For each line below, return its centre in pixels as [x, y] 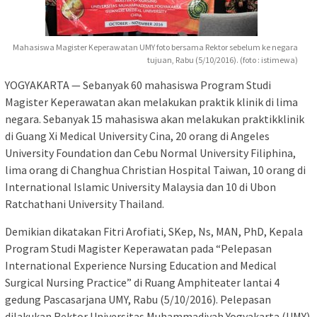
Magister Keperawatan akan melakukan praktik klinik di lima [151, 102]
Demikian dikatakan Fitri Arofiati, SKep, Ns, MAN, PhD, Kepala [154, 232]
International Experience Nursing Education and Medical [141, 266]
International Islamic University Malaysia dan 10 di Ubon [140, 187]
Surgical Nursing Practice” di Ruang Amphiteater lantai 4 [142, 283]
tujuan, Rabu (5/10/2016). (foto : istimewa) [223, 60]
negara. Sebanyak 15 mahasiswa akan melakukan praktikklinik [155, 119]
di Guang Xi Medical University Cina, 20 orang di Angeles [137, 136]
